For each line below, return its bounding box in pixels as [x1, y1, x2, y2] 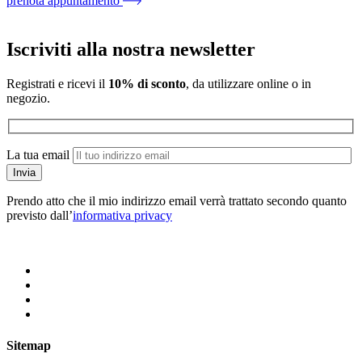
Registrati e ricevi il [6, 76, 108, 90]
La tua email [6, 148, 69, 162]
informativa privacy [73, 208, 172, 223]
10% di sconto [108, 76, 186, 90]
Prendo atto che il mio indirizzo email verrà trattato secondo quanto [6, 194, 347, 208]
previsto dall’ [6, 208, 73, 223]
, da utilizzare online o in [186, 76, 311, 90]
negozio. [6, 90, 50, 105]
